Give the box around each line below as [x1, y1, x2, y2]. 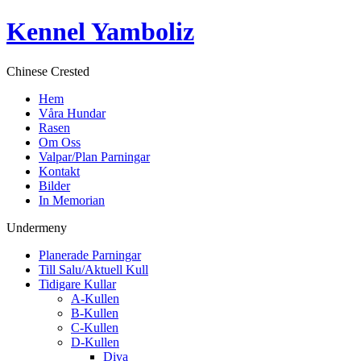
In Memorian [39, 193, 105, 207]
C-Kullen [71, 320, 118, 334]
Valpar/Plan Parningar [39, 149, 150, 164]
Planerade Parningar [39, 247, 141, 262]
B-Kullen [71, 305, 118, 320]
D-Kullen [71, 334, 119, 349]
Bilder [39, 178, 70, 193]
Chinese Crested [6, 64, 89, 78]
